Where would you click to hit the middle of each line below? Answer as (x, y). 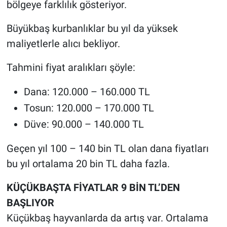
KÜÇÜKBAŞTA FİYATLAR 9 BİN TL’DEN (93, 188)
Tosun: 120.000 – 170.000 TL (89, 108)
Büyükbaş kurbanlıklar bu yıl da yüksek (92, 29)
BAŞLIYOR (30, 203)
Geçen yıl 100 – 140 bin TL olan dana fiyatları (107, 149)
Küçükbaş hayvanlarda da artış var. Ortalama (107, 218)
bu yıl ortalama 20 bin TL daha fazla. (88, 164)
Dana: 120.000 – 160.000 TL (87, 92)
